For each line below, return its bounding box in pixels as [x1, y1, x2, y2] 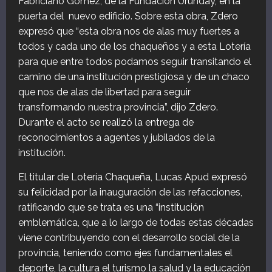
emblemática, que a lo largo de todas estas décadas [18, 217, 254, 229]
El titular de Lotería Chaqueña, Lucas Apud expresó [18, 171, 247, 183]
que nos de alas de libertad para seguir [18, 86, 191, 98]
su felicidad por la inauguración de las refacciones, [18, 186, 242, 199]
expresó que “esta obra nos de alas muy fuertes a [18, 25, 239, 38]
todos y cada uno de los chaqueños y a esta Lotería [18, 41, 251, 53]
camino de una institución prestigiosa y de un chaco [18, 71, 250, 83]
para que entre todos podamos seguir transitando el [18, 56, 251, 68]
